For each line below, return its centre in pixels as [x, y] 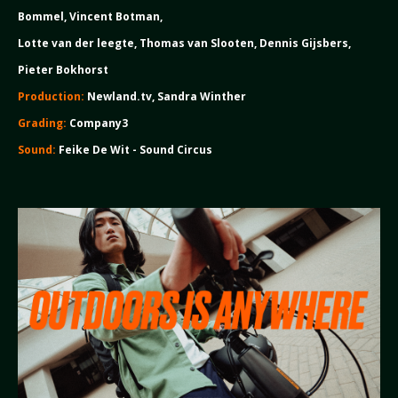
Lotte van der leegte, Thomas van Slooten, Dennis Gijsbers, [184, 43]
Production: [51, 96]
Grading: [43, 123]
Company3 [98, 123]
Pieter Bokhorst [63, 70]
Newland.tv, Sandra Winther [165, 96]
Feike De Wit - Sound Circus [134, 150]
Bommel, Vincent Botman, [91, 16]
